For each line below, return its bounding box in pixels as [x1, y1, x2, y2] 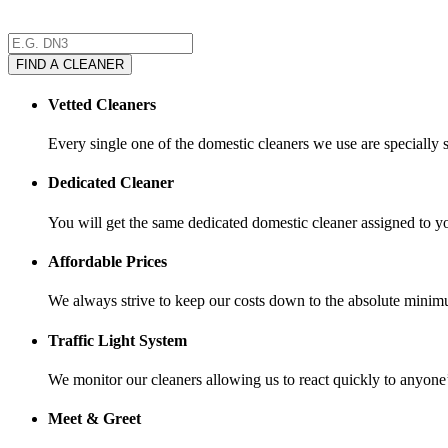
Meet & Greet [48, 410, 141, 428]
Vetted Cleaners [48, 95, 156, 113]
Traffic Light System [48, 331, 187, 349]
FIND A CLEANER [16, 56, 124, 72]
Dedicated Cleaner [48, 174, 174, 192]
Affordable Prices [48, 253, 167, 270]
